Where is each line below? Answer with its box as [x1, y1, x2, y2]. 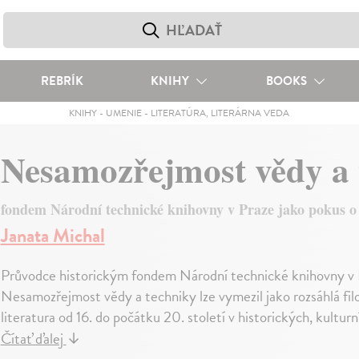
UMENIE [106, 106, 143, 120]
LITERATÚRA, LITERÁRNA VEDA [151, 106, 290, 120]
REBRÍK [40, 72, 83, 90]
